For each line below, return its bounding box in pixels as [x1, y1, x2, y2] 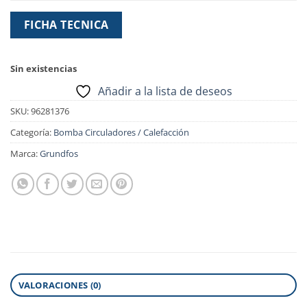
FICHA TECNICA [23, 17, 109, 33]
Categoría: [10, 126, 53, 139]
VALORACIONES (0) [18, 279, 101, 292]
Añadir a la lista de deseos [98, 84, 232, 99]
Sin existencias [10, 62, 77, 75]
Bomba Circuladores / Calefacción [53, 126, 189, 139]
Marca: [10, 147, 40, 160]
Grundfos [40, 147, 78, 160]
